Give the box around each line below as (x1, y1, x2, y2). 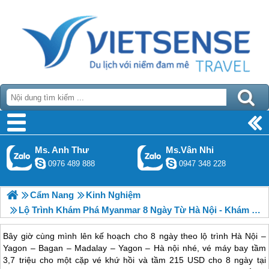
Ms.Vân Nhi (166, 145, 214, 155)
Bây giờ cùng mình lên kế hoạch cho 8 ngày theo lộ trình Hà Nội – (3, 231, 266, 241)
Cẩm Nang (30, 190, 74, 200)
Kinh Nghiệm (86, 190, 141, 200)
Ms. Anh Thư (35, 145, 89, 155)
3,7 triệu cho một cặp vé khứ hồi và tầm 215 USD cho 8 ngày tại (3, 255, 266, 265)
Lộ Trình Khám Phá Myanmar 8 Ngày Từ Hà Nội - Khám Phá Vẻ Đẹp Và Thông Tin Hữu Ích (19, 205, 252, 215)
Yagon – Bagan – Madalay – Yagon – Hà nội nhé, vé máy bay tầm (3, 243, 266, 253)
